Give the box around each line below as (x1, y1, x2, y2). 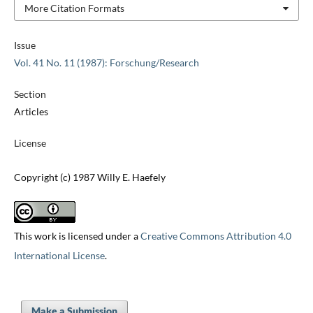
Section (13, 88, 46, 101)
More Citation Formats (24, 1, 124, 14)
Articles (13, 105, 48, 118)
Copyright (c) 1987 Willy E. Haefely (13, 171, 166, 184)
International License (13, 249, 105, 262)
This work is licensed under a (13, 230, 140, 242)
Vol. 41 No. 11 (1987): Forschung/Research (13, 57, 199, 69)
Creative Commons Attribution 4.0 (140, 230, 291, 242)
